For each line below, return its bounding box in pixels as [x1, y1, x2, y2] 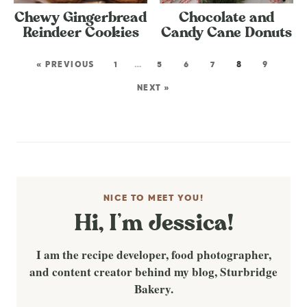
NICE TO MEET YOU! [103, 193, 204, 203]
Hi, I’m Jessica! [73, 212, 234, 234]
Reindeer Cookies [22, 25, 139, 40]
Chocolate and [178, 10, 274, 25]
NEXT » [136, 84, 171, 93]
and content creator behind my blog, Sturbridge [29, 262, 278, 280]
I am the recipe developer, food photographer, [36, 245, 271, 263]
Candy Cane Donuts [160, 25, 292, 40]
